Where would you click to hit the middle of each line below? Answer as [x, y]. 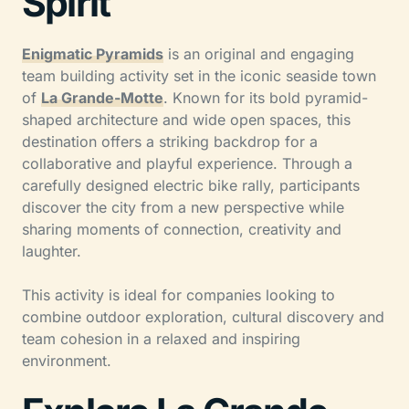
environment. [67, 360]
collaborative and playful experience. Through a [187, 163]
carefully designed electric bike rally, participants [191, 185]
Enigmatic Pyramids [93, 53]
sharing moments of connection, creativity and [182, 229]
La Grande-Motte [102, 97]
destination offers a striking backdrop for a [170, 141]
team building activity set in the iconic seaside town [199, 75]
